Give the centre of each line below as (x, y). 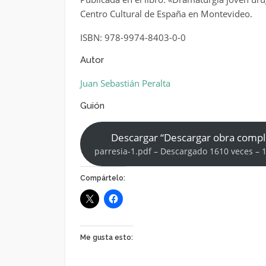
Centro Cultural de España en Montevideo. (166, 14)
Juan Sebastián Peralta (125, 83)
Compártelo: (102, 178)
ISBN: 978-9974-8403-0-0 (133, 37)
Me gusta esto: (106, 237)
